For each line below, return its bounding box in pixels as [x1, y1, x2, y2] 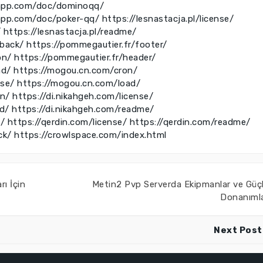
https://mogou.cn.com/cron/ [14, 65, 137, 76]
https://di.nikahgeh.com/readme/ [12, 104, 154, 114]
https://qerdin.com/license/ [7, 117, 127, 127]
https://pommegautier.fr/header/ [14, 52, 156, 63]
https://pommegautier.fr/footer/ [26, 39, 167, 50]
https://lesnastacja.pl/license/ [102, 14, 234, 24]
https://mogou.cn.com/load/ [17, 78, 140, 89]
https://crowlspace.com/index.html [14, 130, 167, 140]
